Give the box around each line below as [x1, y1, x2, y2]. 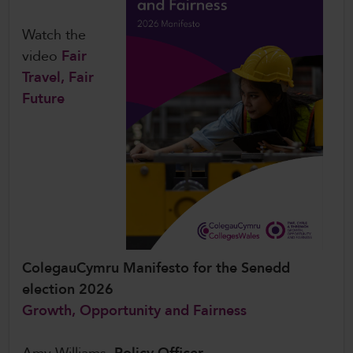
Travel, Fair [22, 68, 94, 88]
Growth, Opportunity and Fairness [22, 301, 247, 321]
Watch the [22, 25, 86, 46]
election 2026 [22, 280, 117, 300]
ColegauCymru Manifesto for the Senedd [22, 258, 290, 279]
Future [22, 89, 65, 110]
